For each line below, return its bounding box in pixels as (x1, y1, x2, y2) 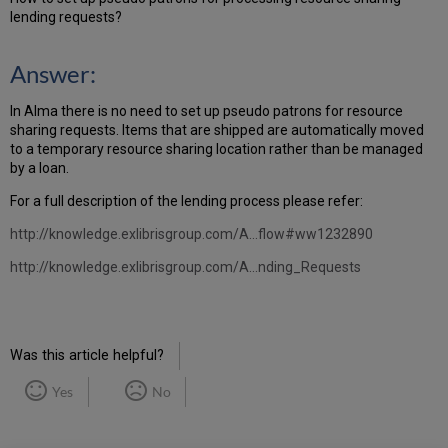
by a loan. (10, 159, 70, 176)
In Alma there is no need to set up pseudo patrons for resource (10, 102, 404, 119)
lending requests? (10, 8, 123, 25)
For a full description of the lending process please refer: (10, 192, 364, 209)
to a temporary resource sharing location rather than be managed (10, 140, 424, 157)
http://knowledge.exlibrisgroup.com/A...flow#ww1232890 (10, 225, 374, 242)
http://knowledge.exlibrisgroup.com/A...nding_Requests (10, 258, 362, 275)
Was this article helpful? (10, 346, 165, 364)
